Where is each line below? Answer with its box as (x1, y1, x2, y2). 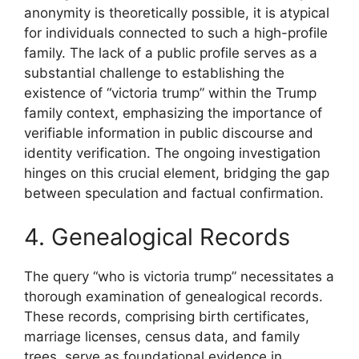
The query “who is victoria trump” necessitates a (24, 268, 334, 285)
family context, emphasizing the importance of (24, 104, 322, 121)
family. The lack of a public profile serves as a (24, 44, 317, 61)
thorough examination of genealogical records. (24, 288, 323, 305)
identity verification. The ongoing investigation (24, 144, 321, 161)
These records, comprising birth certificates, (24, 309, 309, 325)
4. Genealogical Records (24, 223, 290, 252)
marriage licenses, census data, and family (24, 329, 300, 345)
